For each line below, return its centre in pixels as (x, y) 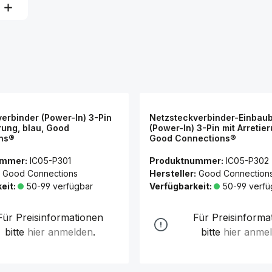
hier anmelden (60, 232)
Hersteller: (173, 173)
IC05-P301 (50, 160)
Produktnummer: (187, 160)
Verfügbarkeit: (182, 186)
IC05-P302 (248, 160)
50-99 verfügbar (58, 186)
